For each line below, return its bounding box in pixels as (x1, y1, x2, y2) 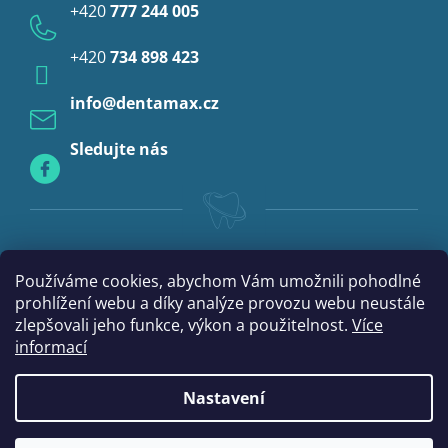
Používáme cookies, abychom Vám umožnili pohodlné (15, 270, 421, 292)
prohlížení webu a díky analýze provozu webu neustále (15, 292, 425, 314)
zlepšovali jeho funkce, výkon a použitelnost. (15, 314, 352, 336)
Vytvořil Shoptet (118, 393, 224, 413)
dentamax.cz (116, 92, 219, 115)
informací (15, 336, 87, 358)
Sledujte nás (70, 138, 168, 161)
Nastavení (183, 387, 265, 409)
